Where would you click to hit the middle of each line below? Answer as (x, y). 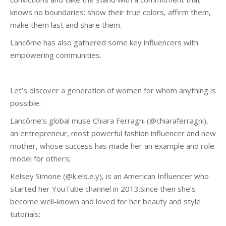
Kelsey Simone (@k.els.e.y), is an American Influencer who (109, 176)
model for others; (40, 158)
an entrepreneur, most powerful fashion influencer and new (113, 133)
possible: (25, 103)
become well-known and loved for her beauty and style (105, 201)
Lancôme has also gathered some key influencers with (104, 42)
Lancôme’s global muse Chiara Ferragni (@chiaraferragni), (109, 121)
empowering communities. (56, 55)
